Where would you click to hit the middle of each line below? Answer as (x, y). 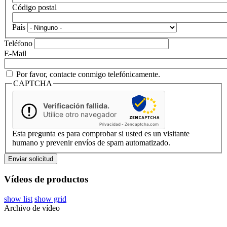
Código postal (34, 7)
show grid (50, 199)
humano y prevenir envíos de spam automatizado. (91, 143)
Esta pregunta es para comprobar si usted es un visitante (101, 134)
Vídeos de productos (46, 179)
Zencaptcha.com (142, 124)
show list (18, 199)
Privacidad (110, 124)
